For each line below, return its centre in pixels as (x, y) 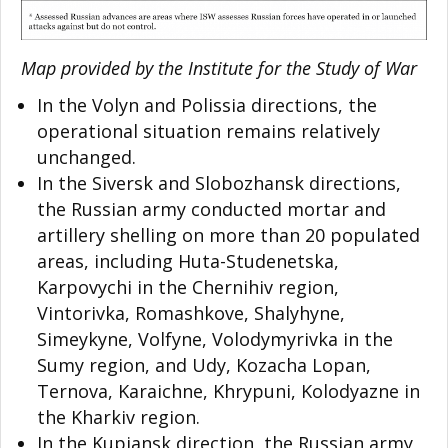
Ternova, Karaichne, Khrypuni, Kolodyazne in (228, 391)
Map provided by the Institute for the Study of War (219, 68)
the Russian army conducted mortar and (211, 209)
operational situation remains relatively (208, 131)
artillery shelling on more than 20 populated (228, 235)
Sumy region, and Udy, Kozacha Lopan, (204, 365)
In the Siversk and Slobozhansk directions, (219, 183)
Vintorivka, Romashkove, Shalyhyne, (191, 313)
